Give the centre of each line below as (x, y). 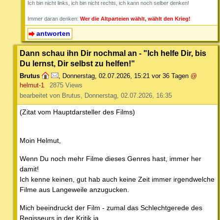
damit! (29, 169)
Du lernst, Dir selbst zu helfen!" (77, 63)
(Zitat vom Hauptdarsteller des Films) (77, 112)
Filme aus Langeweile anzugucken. (74, 189)
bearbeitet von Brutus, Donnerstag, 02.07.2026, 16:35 (96, 95)
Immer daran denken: (54, 19)
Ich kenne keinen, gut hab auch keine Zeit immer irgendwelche (117, 179)
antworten (53, 34)
